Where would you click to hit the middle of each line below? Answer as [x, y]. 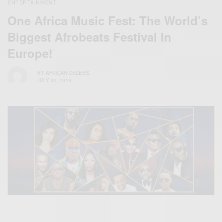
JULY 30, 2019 [54, 80]
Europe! [30, 53]
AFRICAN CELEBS [67, 73]
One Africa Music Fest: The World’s [108, 21]
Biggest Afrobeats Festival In [89, 37]
